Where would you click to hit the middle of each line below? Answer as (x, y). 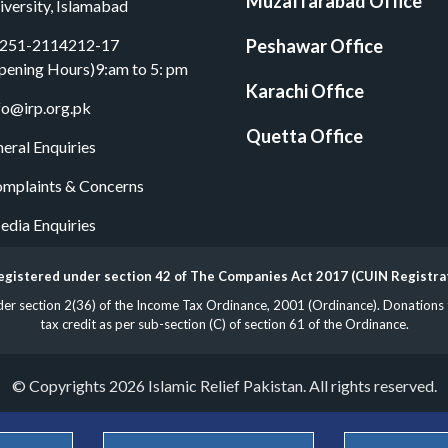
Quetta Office (304, 136)
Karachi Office (304, 91)
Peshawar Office (314, 46)
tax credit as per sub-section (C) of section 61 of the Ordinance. (224, 324)
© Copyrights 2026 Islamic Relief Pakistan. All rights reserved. (224, 386)
